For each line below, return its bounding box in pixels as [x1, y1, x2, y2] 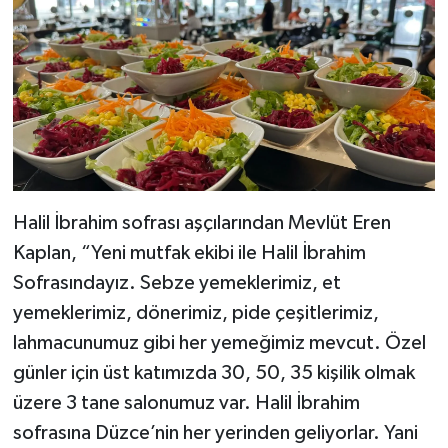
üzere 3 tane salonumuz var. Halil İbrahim [12, 392, 360, 413]
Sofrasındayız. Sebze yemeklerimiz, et [12, 272, 341, 293]
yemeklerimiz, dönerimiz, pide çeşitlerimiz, [12, 302, 379, 323]
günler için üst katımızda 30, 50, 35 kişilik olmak [12, 362, 415, 383]
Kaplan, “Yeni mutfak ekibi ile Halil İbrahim [12, 242, 366, 263]
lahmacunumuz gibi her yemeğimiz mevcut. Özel [12, 332, 426, 353]
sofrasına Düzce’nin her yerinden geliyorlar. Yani [12, 422, 418, 443]
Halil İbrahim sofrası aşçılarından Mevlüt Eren [12, 212, 391, 233]
